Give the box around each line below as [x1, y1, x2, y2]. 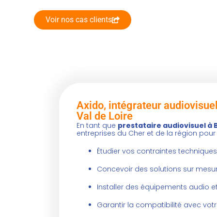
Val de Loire [77, 110, 133, 123]
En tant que [77, 121, 118, 131]
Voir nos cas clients [46, 15, 112, 25]
